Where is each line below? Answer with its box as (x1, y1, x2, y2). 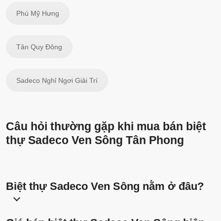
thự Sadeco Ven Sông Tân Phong (6, 134, 184, 147)
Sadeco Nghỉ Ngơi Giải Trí (16, 76, 98, 85)
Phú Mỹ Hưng (16, 9, 59, 18)
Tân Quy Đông (16, 43, 62, 51)
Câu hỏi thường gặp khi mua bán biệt (6, 120, 206, 133)
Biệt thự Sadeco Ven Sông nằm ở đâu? (6, 180, 204, 193)
